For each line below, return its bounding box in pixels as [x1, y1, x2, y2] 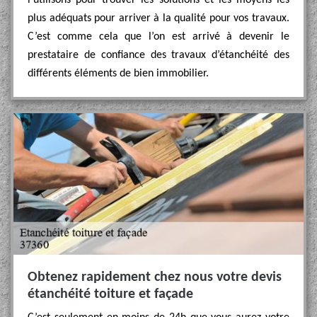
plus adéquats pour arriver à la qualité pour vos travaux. [28, 13, 289, 24]
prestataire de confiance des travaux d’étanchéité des [28, 50, 289, 61]
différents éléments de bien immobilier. [28, 68, 209, 79]
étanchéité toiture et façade [28, 287, 193, 301]
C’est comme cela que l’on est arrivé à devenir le [28, 31, 289, 42]
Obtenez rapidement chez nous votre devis [28, 270, 282, 284]
